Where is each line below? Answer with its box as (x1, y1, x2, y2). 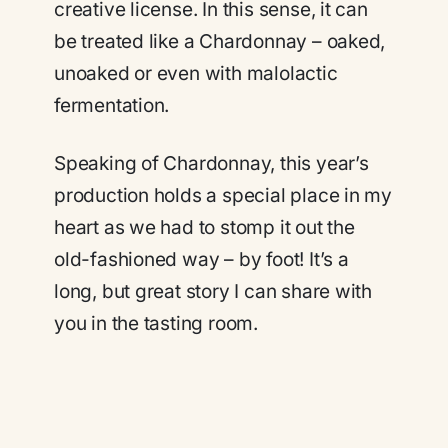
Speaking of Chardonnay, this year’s (54, 152, 369, 176)
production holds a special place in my (54, 184, 393, 208)
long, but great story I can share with (54, 280, 373, 304)
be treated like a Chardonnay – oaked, (54, 29, 386, 53)
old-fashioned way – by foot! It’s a (54, 248, 349, 272)
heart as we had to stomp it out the (54, 216, 355, 240)
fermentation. (54, 93, 170, 117)
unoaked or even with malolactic (54, 61, 338, 85)
